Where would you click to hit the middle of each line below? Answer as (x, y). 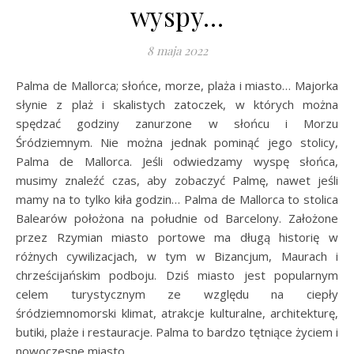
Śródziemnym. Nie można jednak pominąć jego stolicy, (177, 143)
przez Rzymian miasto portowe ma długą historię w (177, 237)
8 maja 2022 (177, 51)
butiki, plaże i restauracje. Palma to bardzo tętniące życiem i (177, 332)
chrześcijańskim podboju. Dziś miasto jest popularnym (177, 275)
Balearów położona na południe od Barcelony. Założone (177, 218)
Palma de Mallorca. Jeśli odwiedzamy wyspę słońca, (177, 162)
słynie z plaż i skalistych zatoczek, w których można (177, 105)
